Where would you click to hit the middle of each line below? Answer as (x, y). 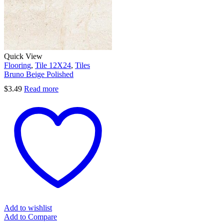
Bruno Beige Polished (39, 74)
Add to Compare (30, 216)
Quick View (23, 56)
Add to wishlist (28, 207)
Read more (41, 88)
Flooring (17, 65)
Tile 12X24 (53, 65)
